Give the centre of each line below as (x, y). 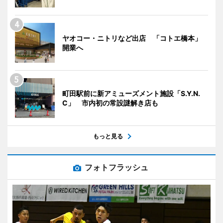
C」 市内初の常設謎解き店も (110, 103)
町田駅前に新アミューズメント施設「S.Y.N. (131, 93)
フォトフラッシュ (116, 167)
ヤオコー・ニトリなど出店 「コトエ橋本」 (132, 38)
